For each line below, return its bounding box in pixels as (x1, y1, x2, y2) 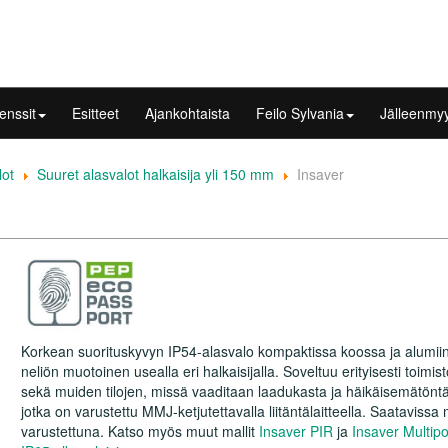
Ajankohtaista (145, 103, 230, 124)
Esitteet (72, 103, 119, 124)
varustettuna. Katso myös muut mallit (21, 420, 259, 441)
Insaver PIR (259, 420, 333, 441)
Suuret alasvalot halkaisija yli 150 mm (37, 164, 274, 185)
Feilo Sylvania (256, 103, 344, 124)
